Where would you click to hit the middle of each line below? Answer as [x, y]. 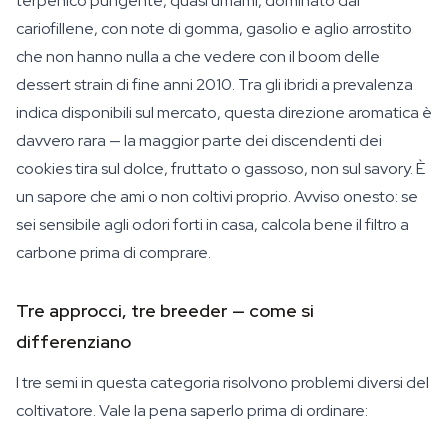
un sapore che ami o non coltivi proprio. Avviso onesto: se [217, 196]
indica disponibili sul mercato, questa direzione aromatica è [224, 112]
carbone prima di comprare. [113, 252]
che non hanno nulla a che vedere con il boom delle [198, 56]
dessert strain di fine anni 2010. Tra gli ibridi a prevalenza [214, 84]
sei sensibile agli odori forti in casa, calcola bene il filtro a [212, 224]
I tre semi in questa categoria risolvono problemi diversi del [222, 382]
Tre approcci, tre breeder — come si [165, 310]
